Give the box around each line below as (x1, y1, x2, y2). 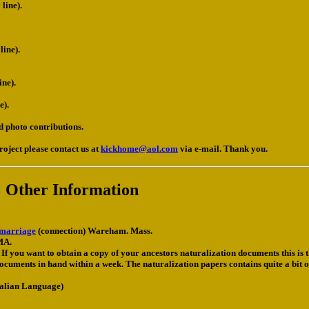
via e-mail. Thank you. (178, 143, 268, 154)
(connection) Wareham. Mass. (36, 226, 152, 237)
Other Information (5, 181, 139, 199)
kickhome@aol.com (101, 143, 178, 154)
